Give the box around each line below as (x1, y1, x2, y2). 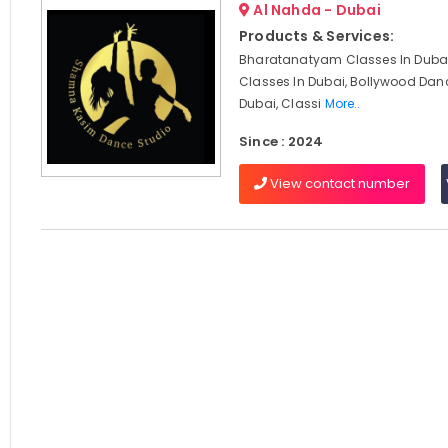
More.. (324, 95, 361, 112)
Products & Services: (238, 26, 395, 46)
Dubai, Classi (238, 95, 325, 112)
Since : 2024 (238, 132, 324, 151)
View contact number (266, 174, 410, 193)
